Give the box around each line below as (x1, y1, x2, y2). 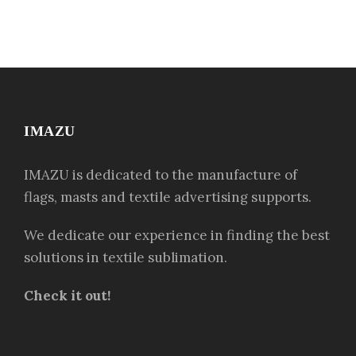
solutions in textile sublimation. (24, 248, 227, 266)
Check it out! (24, 286, 110, 304)
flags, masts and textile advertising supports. (24, 188, 311, 206)
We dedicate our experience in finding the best (24, 226, 330, 244)
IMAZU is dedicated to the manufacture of (24, 165, 297, 184)
